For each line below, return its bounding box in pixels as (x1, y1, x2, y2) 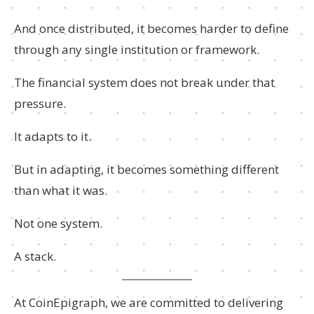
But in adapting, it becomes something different (14, 161, 279, 177)
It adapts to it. (14, 128, 91, 144)
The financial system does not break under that (14, 74, 275, 90)
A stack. (14, 248, 56, 264)
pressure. (14, 95, 66, 111)
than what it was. (14, 182, 107, 198)
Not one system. (14, 215, 102, 231)
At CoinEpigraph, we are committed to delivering (14, 294, 283, 310)
